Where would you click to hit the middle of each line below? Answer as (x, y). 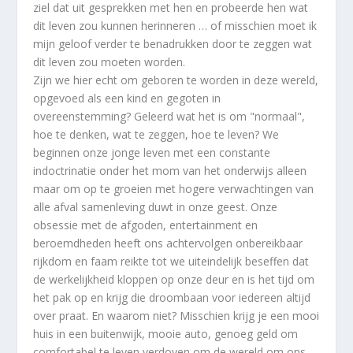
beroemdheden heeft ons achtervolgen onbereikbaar (168, 243)
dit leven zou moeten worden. (110, 62)
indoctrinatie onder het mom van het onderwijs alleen (170, 171)
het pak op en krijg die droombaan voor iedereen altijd (172, 298)
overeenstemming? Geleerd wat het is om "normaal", (169, 117)
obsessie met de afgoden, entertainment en (146, 225)
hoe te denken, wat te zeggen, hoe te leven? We (156, 135)
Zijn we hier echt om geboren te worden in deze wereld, (176, 80)
